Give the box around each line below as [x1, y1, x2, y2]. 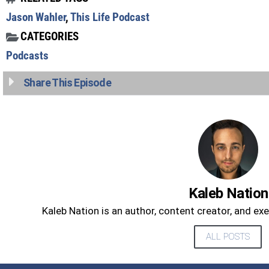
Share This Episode [23, 76, 112, 89]
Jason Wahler [6, 10, 65, 25]
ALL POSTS [206, 231, 250, 243]
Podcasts [6, 49, 49, 63]
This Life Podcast [70, 10, 150, 25]
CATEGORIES [20, 29, 79, 44]
